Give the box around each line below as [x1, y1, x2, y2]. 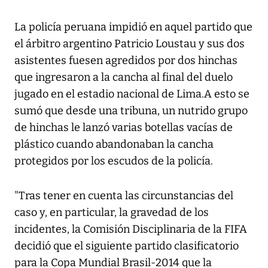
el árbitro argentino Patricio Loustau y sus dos [14, 37, 245, 51]
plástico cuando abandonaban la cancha [14, 138, 214, 151]
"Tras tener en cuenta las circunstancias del [14, 189, 233, 203]
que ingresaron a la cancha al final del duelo [14, 71, 233, 84]
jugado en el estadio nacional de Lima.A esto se [14, 87, 249, 101]
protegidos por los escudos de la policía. [14, 154, 213, 168]
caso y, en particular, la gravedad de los [14, 206, 209, 220]
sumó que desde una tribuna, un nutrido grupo [14, 104, 248, 118]
